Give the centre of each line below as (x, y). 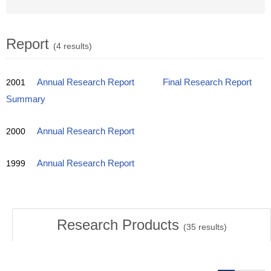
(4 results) (73, 46)
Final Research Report (207, 82)
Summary (26, 99)
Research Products (120, 225)
